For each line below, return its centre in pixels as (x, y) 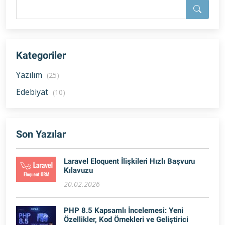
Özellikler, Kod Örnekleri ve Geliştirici (126, 219)
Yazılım (30, 75)
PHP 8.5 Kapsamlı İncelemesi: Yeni (124, 210)
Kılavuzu (78, 170)
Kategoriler (41, 55)
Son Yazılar (41, 134)
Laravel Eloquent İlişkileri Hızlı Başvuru (129, 161)
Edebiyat (33, 92)
